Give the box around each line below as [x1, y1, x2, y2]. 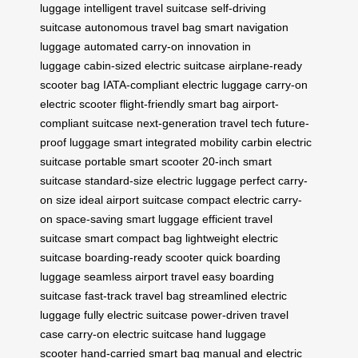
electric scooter [40, 97, 117, 110]
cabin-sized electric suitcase [84, 58, 225, 72]
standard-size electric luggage [85, 173, 237, 187]
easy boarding [202, 269, 274, 283]
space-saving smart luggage [56, 212, 199, 225]
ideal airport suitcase [79, 193, 184, 206]
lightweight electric [185, 231, 278, 245]
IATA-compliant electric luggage [103, 78, 262, 91]
